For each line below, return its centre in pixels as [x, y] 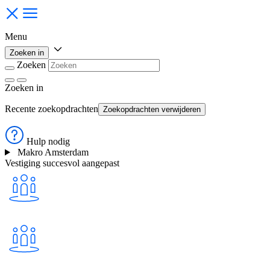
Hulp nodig [48, 141]
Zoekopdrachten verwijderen [152, 109]
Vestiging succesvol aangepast [62, 163]
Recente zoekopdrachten [52, 109]
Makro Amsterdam [53, 152]
